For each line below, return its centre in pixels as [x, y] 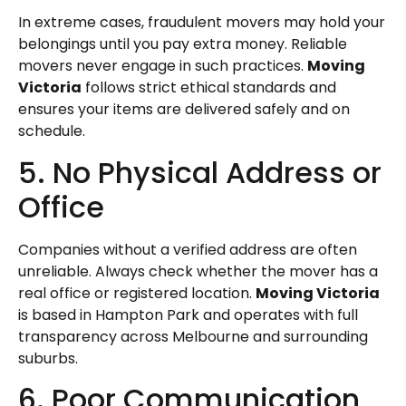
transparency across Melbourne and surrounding [193, 336]
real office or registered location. [137, 293]
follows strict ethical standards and [209, 88]
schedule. [52, 131]
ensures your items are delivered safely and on [184, 110]
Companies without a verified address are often [188, 249]
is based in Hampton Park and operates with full [188, 314]
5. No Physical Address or [200, 172]
